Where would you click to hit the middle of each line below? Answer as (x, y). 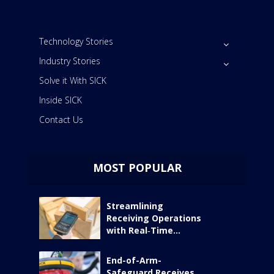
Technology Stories (76, 42)
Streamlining (135, 206)
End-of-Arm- (134, 261)
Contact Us (61, 120)
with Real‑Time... (143, 231)
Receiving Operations (154, 218)
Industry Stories (70, 61)
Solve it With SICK (73, 81)
